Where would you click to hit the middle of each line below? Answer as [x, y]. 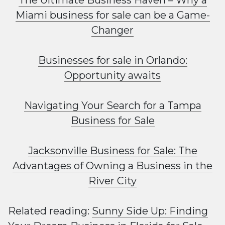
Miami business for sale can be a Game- [113, 15]
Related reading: [50, 211]
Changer [113, 30]
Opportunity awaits [113, 75]
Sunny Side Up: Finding [150, 211]
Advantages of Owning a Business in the [113, 166]
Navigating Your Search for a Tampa [113, 105]
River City [113, 181]
